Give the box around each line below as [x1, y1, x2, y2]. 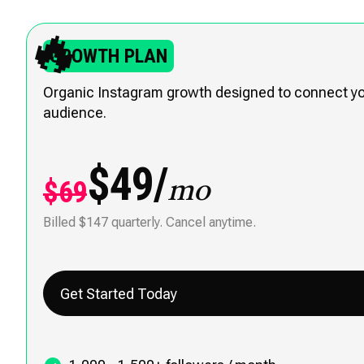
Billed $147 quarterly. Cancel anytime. [43, 214, 256, 230]
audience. [43, 104, 106, 121]
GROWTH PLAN [50, 45, 167, 67]
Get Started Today [60, 284, 177, 302]
